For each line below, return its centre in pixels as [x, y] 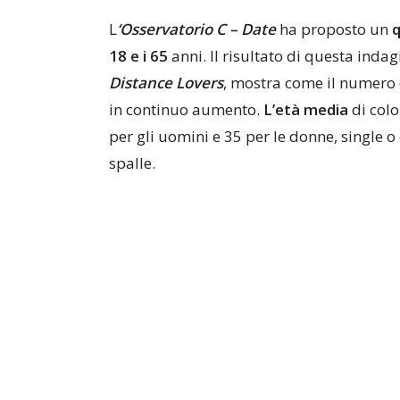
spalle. [132, 163]
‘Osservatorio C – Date [196, 29]
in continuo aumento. [186, 109]
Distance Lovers [166, 83]
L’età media [306, 109]
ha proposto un [336, 29]
